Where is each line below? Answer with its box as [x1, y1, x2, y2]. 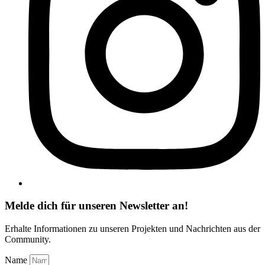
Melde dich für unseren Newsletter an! [5, 199, 188, 212]
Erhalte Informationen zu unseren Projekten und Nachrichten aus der [5, 224, 260, 234]
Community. [5, 234, 51, 245]
